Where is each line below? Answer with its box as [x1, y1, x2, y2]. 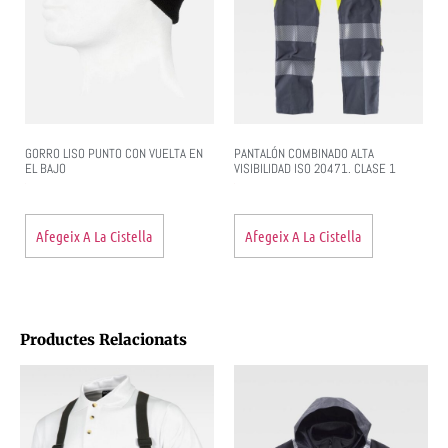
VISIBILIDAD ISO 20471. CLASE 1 [234, 160, 396, 178]
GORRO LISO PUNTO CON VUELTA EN [25, 145, 203, 163]
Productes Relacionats [20, 330, 187, 350]
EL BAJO [25, 160, 66, 178]
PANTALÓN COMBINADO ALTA [234, 145, 374, 163]
